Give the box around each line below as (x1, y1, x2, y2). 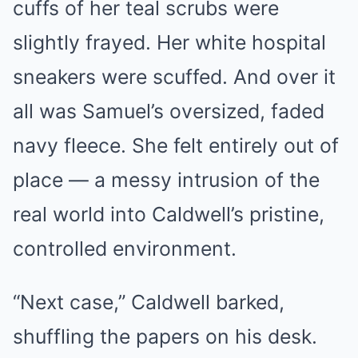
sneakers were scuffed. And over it (13, 65, 336, 89)
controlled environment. (13, 237, 237, 261)
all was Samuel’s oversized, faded (13, 99, 324, 124)
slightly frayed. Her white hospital (13, 30, 326, 55)
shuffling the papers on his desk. (13, 324, 317, 349)
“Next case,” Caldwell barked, (13, 290, 284, 315)
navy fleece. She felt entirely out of (13, 133, 339, 158)
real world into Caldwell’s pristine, (13, 202, 324, 227)
